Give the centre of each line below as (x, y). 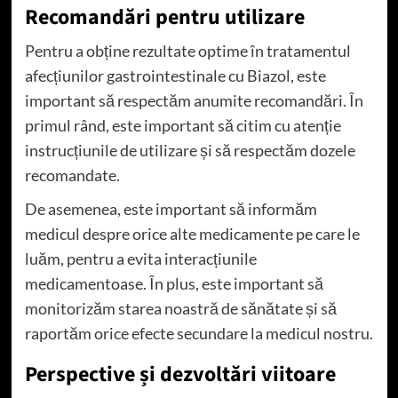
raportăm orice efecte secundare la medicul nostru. (199, 333)
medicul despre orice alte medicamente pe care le (192, 233)
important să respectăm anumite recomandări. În (194, 100)
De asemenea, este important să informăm (171, 208)
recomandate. (72, 175)
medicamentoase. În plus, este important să (174, 283)
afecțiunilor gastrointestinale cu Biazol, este (175, 75)
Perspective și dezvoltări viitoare (180, 374)
